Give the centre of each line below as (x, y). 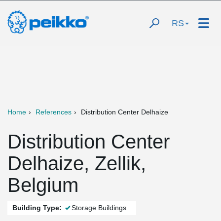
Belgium (43, 185)
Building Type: (37, 208)
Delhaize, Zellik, (77, 163)
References (54, 112)
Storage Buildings (99, 208)
